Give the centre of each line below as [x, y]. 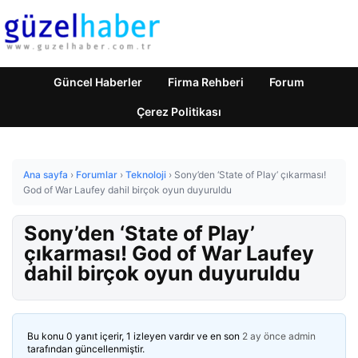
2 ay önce [264, 336]
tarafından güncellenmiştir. [86, 349]
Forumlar [97, 175]
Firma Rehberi [206, 82]
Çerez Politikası [179, 111]
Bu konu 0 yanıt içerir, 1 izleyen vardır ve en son [135, 336]
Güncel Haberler [98, 82]
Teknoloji [146, 175]
